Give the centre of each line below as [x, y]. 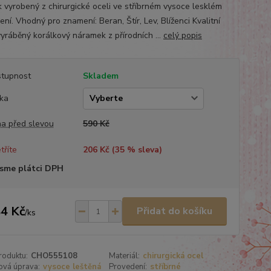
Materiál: [125, 256]
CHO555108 [54, 256]
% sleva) [143, 150]
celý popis [182, 35]
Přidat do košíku [174, 211]
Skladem [100, 76]
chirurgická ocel [173, 256]
